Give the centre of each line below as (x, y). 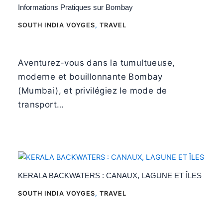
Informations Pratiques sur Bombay (76, 7)
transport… (41, 104)
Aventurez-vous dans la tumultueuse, (97, 62)
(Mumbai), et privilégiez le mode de (93, 90)
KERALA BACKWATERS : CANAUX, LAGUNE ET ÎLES (110, 175)
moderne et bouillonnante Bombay (90, 76)
